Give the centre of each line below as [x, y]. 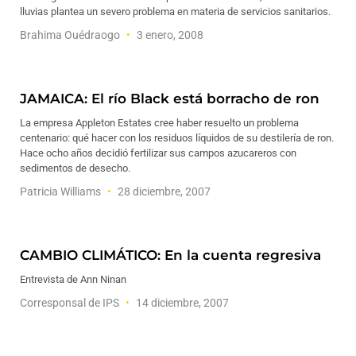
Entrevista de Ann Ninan [73, 279]
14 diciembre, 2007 [181, 303]
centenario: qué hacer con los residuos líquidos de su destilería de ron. [177, 138]
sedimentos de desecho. [75, 168]
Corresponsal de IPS [71, 303]
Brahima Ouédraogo [71, 35]
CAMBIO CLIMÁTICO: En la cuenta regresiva [170, 255]
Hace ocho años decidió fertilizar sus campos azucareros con [158, 153]
